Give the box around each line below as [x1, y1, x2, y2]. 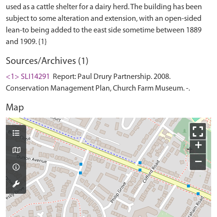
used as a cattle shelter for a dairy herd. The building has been [6, 3, 202, 11]
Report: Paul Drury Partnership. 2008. [51, 73, 170, 81]
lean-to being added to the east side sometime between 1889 [6, 27, 201, 34]
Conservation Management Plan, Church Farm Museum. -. [6, 85, 190, 93]
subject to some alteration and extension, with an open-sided [6, 15, 201, 23]
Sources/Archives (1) [6, 57, 89, 66]
